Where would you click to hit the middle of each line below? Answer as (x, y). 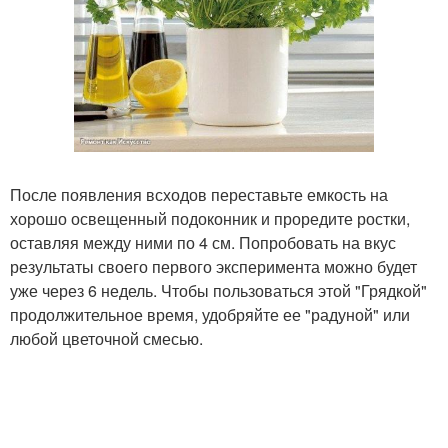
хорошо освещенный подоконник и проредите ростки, (210, 218)
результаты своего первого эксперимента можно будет (213, 266)
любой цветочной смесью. (106, 338)
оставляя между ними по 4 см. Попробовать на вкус (203, 242)
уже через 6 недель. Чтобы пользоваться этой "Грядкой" (218, 290)
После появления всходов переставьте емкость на (199, 194)
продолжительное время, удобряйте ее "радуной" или (210, 314)
